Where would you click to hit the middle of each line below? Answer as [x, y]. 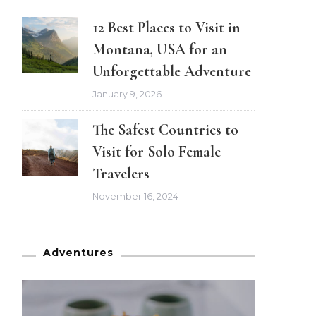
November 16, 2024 [135, 197]
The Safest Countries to [165, 130]
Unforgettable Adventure [172, 71]
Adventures [78, 253]
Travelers [121, 174]
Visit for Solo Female [157, 152]
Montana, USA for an [160, 49]
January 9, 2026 [127, 95]
